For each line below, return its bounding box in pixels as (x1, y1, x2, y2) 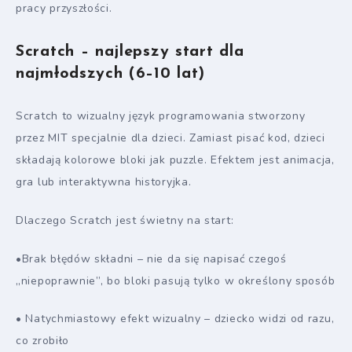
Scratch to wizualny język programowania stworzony (16, 108, 306, 123)
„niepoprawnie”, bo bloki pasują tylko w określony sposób (16, 273, 335, 288)
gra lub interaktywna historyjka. (16, 174, 192, 189)
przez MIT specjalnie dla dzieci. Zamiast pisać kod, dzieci (16, 130, 325, 145)
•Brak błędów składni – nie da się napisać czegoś (16, 251, 287, 266)
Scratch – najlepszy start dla (16, 44, 244, 60)
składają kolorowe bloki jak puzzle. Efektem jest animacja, (16, 152, 335, 167)
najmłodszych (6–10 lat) (16, 66, 206, 82)
